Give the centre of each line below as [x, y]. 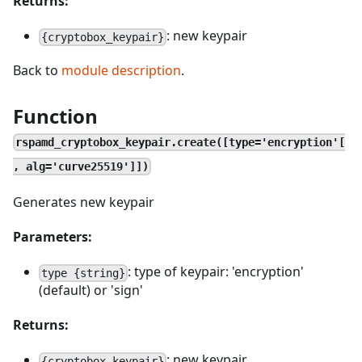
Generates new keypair [84, 202]
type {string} [84, 273]
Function [55, 116]
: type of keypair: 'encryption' [216, 271]
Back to [37, 70]
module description [121, 70]
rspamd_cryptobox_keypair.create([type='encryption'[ [181, 142]
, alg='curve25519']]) [81, 166]
